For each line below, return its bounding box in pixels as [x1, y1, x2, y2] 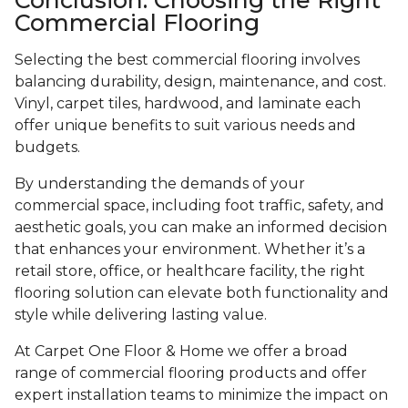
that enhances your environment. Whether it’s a [15, 240, 365, 258]
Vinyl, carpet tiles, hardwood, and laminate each [15, 94, 361, 112]
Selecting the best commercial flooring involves [15, 50, 360, 68]
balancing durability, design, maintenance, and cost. [15, 72, 386, 90]
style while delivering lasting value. [15, 305, 267, 323]
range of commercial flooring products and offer [15, 363, 367, 382]
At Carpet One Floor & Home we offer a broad [15, 342, 348, 360]
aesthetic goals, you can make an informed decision [15, 218, 387, 236]
